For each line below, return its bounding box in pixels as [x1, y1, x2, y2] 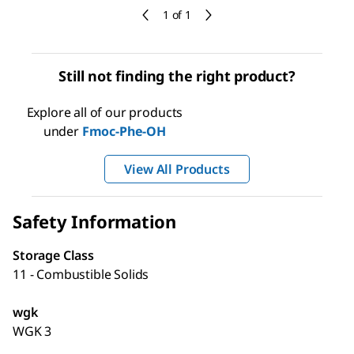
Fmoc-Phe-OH [81, 122, 166, 140]
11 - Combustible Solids [13, 265, 149, 283]
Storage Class [13, 246, 94, 264]
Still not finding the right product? [58, 66, 296, 85]
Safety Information [13, 209, 177, 233]
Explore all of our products [26, 103, 183, 121]
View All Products [124, 160, 230, 178]
